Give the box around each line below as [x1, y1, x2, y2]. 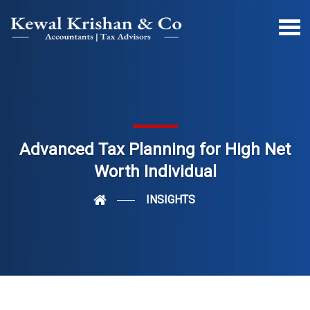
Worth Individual [93, 162, 217, 181]
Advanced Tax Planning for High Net [19, 140, 291, 159]
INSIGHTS [145, 193, 195, 206]
